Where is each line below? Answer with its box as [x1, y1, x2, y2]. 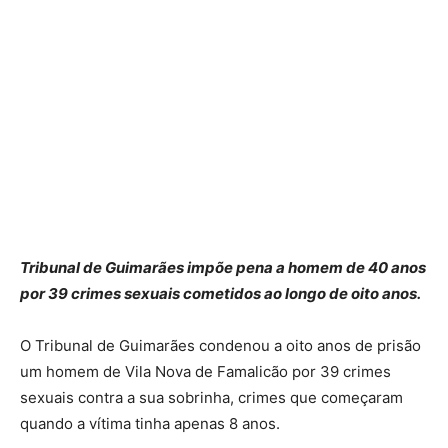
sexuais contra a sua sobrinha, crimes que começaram [20, 388, 403, 408]
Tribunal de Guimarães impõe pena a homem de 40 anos [20, 258, 426, 278]
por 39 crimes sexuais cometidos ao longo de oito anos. [20, 284, 421, 304]
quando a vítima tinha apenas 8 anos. [20, 414, 280, 434]
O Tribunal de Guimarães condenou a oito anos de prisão [20, 336, 421, 356]
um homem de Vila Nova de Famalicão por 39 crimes [20, 362, 391, 382]
